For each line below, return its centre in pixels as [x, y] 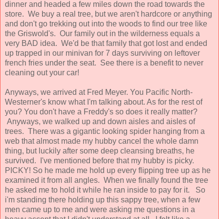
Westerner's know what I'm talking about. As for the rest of [104, 102]
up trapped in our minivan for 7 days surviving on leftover [102, 53]
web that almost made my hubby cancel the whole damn [102, 141]
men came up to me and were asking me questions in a [100, 209]
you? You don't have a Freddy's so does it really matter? [101, 111]
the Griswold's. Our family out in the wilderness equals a [102, 33]
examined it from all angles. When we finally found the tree [107, 180]
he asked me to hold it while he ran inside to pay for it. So [105, 190]
